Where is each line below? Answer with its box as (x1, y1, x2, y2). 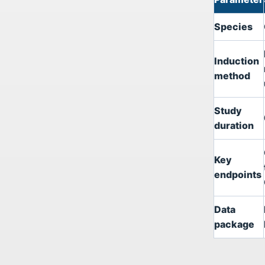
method (214, 70, 250, 82)
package (214, 218, 254, 230)
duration (214, 119, 254, 131)
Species (214, 21, 253, 33)
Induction (214, 55, 259, 67)
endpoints (214, 169, 261, 180)
